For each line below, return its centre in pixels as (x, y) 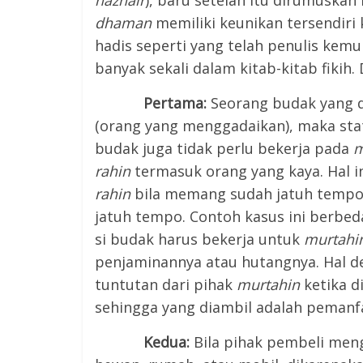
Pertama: (153, 103)
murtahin (270, 284)
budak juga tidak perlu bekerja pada (224, 148)
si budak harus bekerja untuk (199, 239)
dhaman (123, 23)
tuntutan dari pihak (166, 284)
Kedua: (142, 342)
